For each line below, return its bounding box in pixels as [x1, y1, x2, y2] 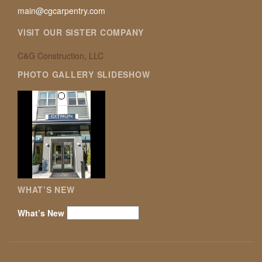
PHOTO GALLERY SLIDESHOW [18, 68, 150, 80]
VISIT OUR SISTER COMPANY [18, 26, 144, 38]
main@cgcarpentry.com [18, 5, 105, 16]
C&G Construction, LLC [18, 49, 104, 61]
